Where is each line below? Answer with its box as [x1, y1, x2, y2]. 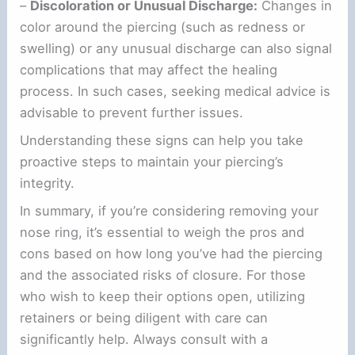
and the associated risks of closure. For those [20, 267, 307, 284]
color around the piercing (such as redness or [20, 18, 306, 35]
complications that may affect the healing [20, 61, 278, 78]
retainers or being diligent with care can [20, 310, 269, 326]
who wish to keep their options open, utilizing [20, 288, 306, 305]
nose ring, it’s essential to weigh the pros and [20, 224, 305, 241]
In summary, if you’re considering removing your [20, 203, 319, 219]
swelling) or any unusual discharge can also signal [20, 40, 333, 56]
